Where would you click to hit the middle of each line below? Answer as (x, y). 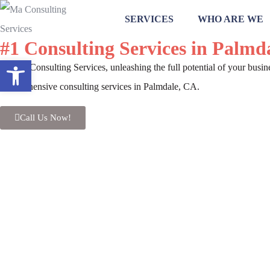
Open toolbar (35, 66)
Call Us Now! (46, 118)
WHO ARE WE (230, 19)
